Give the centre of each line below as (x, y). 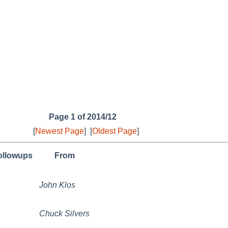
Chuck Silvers (64, 213)
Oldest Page (115, 131)
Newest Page (60, 131)
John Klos (57, 185)
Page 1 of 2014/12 (82, 117)
